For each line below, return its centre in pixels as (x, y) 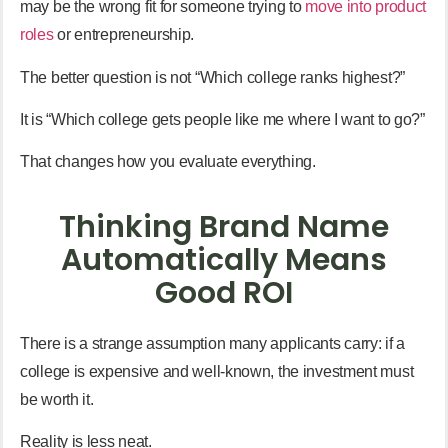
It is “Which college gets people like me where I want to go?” (222, 119)
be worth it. (57, 399)
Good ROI (224, 292)
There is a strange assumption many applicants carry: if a (212, 343)
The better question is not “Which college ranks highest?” (212, 77)
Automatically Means (224, 259)
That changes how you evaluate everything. (168, 162)
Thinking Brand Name (224, 226)
